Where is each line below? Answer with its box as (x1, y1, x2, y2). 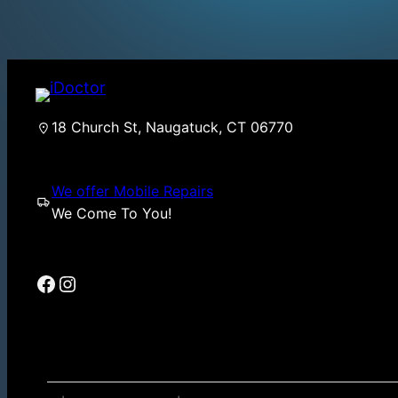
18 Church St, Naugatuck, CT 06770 (52, 118, 293, 137)
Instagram (56, 269, 75, 296)
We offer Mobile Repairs (52, 182, 213, 201)
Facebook (35, 269, 46, 296)
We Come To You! (52, 204, 171, 223)
